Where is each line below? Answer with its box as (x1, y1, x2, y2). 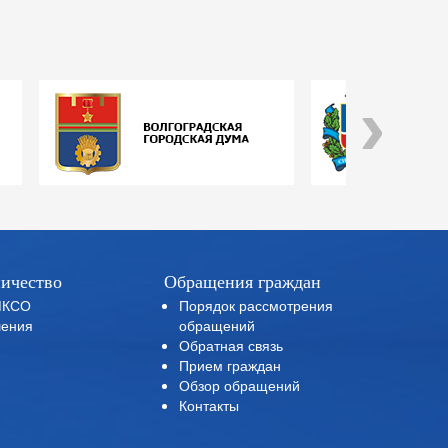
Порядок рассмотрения (178, 295, 333, 315)
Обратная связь (178, 335, 283, 355)
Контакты (178, 395, 239, 415)
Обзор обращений (178, 375, 300, 395)
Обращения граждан (163, 272, 321, 292)
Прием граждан (178, 355, 281, 375)
